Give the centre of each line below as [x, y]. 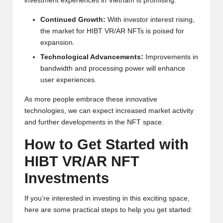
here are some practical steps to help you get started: [109, 210]
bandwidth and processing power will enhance [113, 68]
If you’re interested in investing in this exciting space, [107, 198]
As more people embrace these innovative [91, 99]
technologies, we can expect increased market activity [109, 111]
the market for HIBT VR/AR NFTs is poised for [112, 31]
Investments [67, 178]
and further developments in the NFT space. [94, 122]
